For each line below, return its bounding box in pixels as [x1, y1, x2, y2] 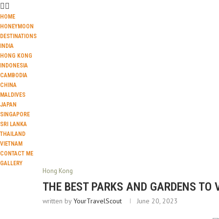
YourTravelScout [73, 197, 122, 205]
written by [43, 197, 73, 205]
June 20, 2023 [137, 197, 178, 205]
